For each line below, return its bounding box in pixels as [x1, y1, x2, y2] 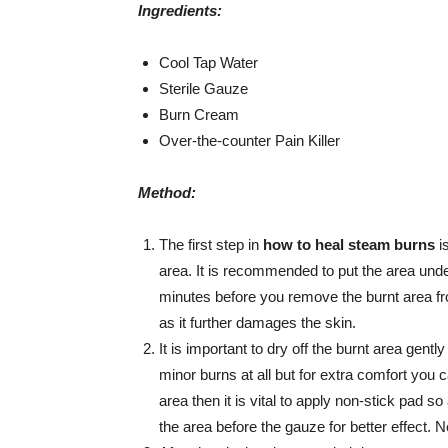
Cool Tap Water [159, 54, 258, 71]
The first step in [159, 236, 263, 253]
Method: [138, 184, 196, 201]
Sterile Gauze [159, 80, 248, 97]
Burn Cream [159, 106, 239, 123]
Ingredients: [138, 2, 222, 19]
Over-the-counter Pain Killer [159, 132, 340, 149]
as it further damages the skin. [159, 314, 356, 331]
